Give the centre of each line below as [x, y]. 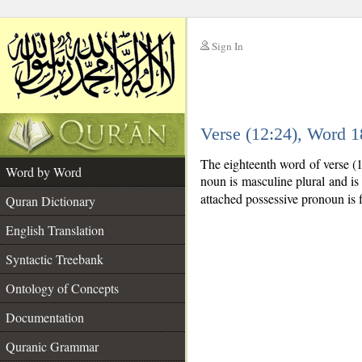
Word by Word [44, 172]
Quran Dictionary [51, 201]
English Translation [55, 230]
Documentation [45, 317]
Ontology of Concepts [62, 288]
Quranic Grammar [52, 346]
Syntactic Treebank [55, 259]
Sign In [227, 46]
